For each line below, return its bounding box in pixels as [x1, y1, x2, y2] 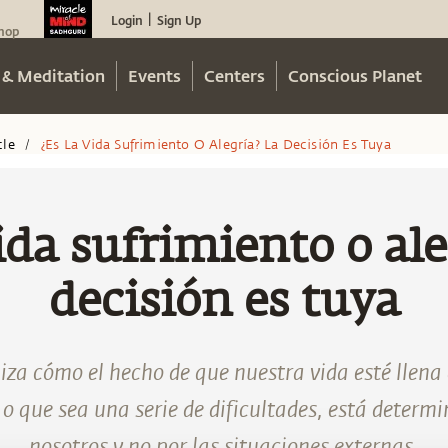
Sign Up [157, 12, 201, 28]
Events [128, 65, 181, 86]
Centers [204, 65, 265, 86]
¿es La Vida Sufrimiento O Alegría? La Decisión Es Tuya [40, 137, 391, 152]
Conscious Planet [288, 65, 422, 86]
